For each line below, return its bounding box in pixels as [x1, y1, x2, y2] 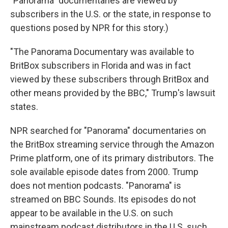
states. [10, 101, 38, 112]
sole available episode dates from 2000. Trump [10, 166, 198, 177]
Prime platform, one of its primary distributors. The [10, 153, 214, 163]
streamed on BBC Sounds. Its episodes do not [10, 194, 196, 205]
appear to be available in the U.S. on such [10, 208, 173, 218]
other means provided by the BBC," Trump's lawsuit [10, 88, 215, 98]
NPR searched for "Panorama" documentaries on [10, 125, 206, 136]
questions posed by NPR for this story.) [10, 22, 168, 33]
